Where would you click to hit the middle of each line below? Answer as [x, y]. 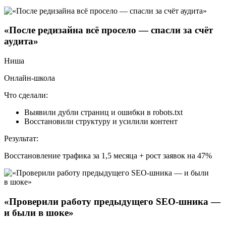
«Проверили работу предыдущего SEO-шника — [112, 201]
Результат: [21, 138]
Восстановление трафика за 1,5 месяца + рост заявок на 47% [108, 155]
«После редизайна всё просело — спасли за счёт [108, 30]
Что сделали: [26, 95]
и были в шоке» [39, 212]
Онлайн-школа [30, 78]
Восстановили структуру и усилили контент [101, 121]
